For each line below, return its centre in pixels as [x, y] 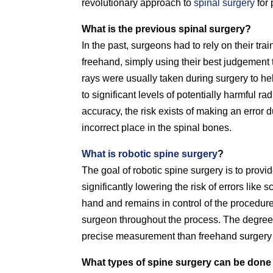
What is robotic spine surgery [150, 154]
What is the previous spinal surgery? [167, 29]
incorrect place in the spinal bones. [157, 128]
